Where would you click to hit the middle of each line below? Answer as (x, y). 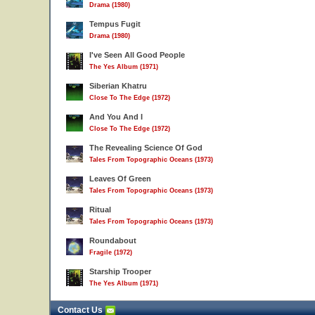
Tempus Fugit (115, 24)
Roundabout (113, 240)
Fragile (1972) (111, 252)
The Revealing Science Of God (146, 148)
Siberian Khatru (118, 86)
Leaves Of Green (120, 179)
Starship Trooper (120, 271)
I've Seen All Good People (137, 55)
